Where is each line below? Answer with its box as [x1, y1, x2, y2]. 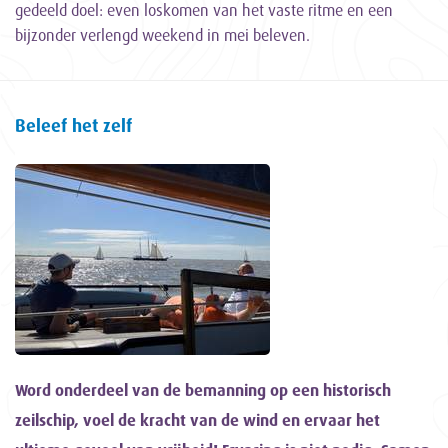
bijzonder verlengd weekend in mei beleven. [15, 25, 310, 45]
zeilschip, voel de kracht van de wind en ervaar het [15, 410, 380, 430]
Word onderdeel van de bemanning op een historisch [15, 380, 391, 400]
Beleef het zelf [15, 114, 132, 136]
